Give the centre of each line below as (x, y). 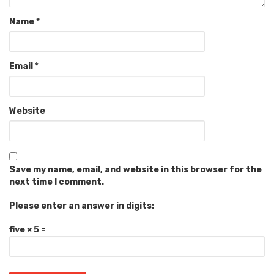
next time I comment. (57, 182)
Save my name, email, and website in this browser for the (135, 169)
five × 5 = (28, 229)
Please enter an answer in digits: (82, 206)
